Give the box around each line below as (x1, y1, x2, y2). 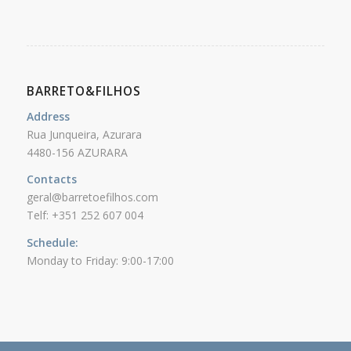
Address (26, 108, 70, 124)
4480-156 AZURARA (26, 144, 128, 160)
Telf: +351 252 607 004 (26, 208, 143, 223)
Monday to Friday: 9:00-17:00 (26, 253, 174, 269)
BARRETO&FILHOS (26, 82, 141, 100)
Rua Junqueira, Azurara (26, 126, 142, 142)
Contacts (26, 172, 77, 187)
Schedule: (26, 235, 78, 251)
